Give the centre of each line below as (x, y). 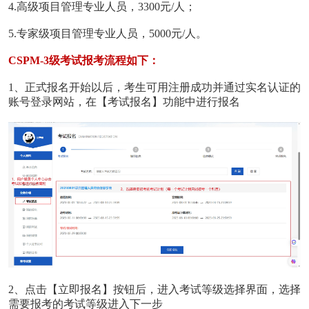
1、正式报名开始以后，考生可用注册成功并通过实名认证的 (154, 88)
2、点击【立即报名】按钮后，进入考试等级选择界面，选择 (154, 289)
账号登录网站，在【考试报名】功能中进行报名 (124, 102)
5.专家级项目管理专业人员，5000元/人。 (107, 34)
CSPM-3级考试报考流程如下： (83, 61)
